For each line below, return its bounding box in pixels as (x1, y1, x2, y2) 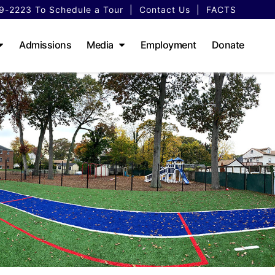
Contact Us (139, 4, 190, 15)
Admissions (19, 39, 72, 51)
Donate (211, 39, 244, 51)
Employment (140, 39, 196, 51)
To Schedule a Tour (32, 4, 123, 15)
